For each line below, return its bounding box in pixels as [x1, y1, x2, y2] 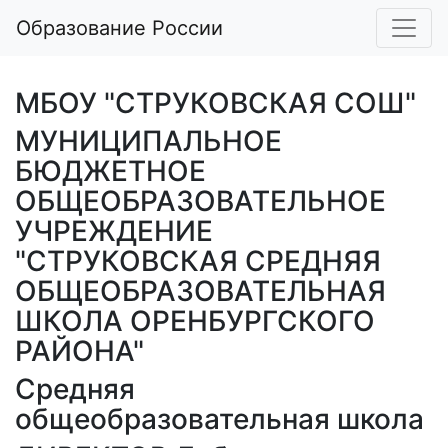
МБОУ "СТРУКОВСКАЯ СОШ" [15, 86, 416, 120]
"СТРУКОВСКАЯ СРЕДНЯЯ [15, 244, 381, 278]
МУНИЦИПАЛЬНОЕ [15, 124, 282, 158]
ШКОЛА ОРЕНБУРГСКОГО [15, 304, 375, 338]
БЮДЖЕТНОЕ [15, 154, 206, 188]
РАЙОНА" [15, 334, 144, 368]
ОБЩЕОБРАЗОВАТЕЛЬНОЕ [15, 184, 386, 218]
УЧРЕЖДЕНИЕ [15, 214, 213, 248]
